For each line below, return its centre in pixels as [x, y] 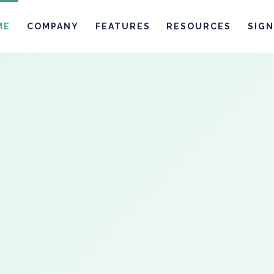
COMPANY [53, 26]
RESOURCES [199, 26]
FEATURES [123, 26]
